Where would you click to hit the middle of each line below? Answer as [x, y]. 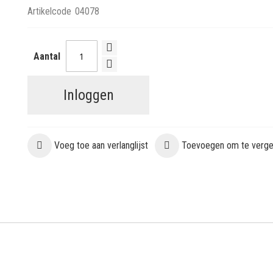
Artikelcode [50, 11]
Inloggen [88, 95]
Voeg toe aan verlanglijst [101, 145]
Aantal [47, 56]
